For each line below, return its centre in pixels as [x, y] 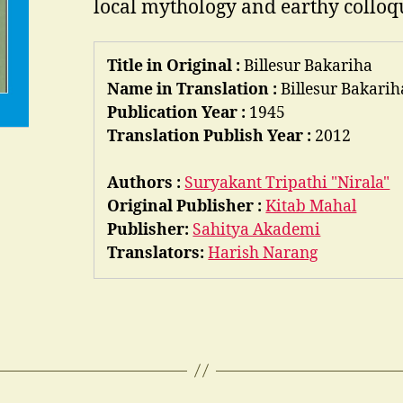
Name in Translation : [194, 90]
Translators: [156, 253]
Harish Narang [263, 253]
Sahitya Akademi [257, 230]
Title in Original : [176, 66]
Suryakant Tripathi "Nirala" [287, 183]
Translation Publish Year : [211, 136]
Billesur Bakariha [309, 66]
